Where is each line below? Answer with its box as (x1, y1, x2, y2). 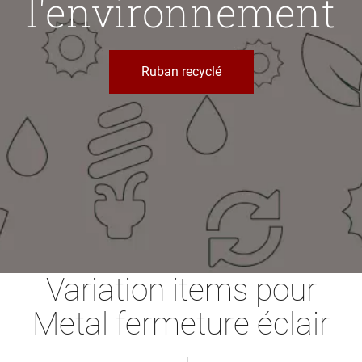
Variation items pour (45, 271, 317, 309)
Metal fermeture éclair (32, 305, 330, 343)
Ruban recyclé (141, 63, 221, 79)
